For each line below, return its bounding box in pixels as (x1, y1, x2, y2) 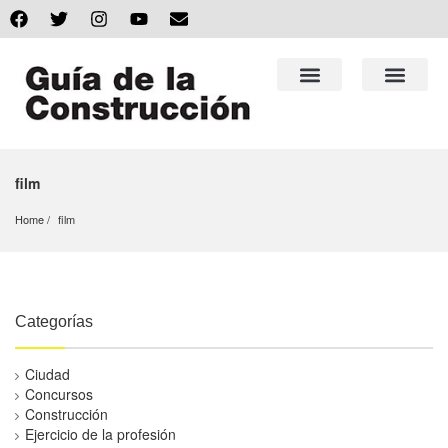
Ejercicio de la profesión (25, 424, 176, 445)
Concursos (25, 384, 93, 405)
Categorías (15, 313, 93, 331)
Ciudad (25, 364, 70, 385)
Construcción (25, 404, 108, 425)
